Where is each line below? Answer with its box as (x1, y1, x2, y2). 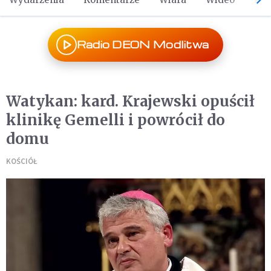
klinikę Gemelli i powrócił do (6, 111, 225, 129)
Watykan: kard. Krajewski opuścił (6, 92, 255, 111)
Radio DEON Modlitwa (76, 38, 209, 51)
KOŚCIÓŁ (6, 156, 38, 166)
